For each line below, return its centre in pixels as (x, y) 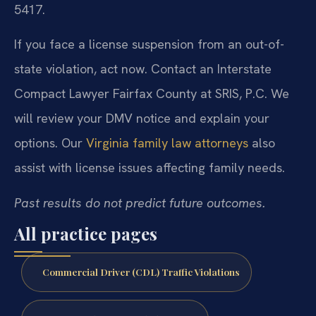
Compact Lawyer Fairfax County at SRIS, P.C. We (152, 94)
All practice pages (86, 234)
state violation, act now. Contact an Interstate (143, 69)
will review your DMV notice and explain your (142, 119)
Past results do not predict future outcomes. (140, 202)
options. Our (50, 143)
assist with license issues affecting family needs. (150, 168)
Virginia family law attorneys (167, 143)
